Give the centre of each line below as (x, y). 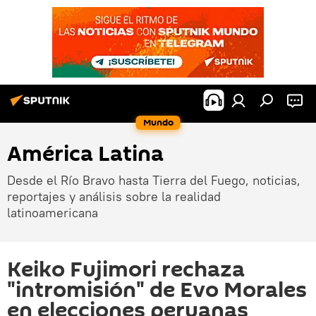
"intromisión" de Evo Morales (157, 290)
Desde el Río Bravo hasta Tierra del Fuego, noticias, (154, 180)
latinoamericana (53, 213)
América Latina (85, 154)
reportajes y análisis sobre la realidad (114, 196)
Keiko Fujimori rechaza (126, 270)
